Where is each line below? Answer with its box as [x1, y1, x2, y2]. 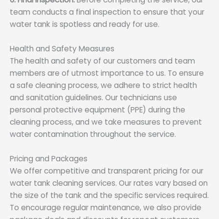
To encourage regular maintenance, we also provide [10, 202, 201, 213]
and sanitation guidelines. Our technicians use [10, 92, 177, 103]
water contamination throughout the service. [10, 129, 176, 140]
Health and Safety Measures [10, 44, 114, 54]
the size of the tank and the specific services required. [10, 190, 209, 201]
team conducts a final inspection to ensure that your [10, 7, 204, 18]
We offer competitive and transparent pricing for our [10, 166, 203, 176]
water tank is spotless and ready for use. [10, 19, 159, 30]
